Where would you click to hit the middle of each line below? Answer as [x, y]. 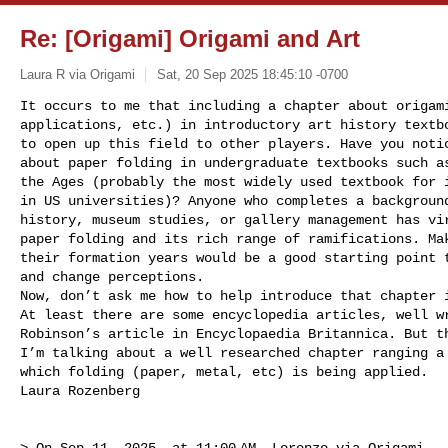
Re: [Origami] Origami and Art [190, 38]
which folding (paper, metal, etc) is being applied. [228, 371]
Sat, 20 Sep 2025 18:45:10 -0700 [252, 74]
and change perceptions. [116, 276]
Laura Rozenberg [80, 390]
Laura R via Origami [77, 74]
